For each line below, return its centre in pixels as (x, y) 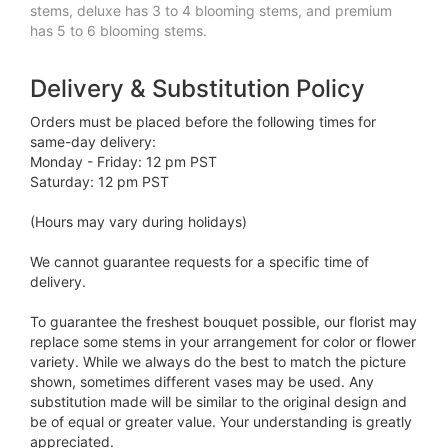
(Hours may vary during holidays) (138, 222)
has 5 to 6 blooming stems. (120, 31)
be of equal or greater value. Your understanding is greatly (221, 422)
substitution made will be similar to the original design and (218, 402)
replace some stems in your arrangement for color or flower (223, 342)
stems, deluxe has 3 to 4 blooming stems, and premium (211, 11)
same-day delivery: (93, 142)
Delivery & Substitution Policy (197, 89)
